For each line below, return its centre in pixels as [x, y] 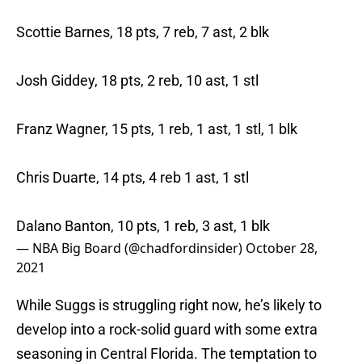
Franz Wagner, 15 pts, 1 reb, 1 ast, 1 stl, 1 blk [157, 129]
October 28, [282, 248]
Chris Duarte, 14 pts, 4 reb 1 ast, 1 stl [133, 178]
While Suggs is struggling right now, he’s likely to [169, 305]
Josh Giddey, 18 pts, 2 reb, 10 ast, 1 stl [137, 81]
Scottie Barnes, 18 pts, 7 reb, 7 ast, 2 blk [143, 32]
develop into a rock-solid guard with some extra [167, 330]
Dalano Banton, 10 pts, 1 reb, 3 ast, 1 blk [143, 226]
